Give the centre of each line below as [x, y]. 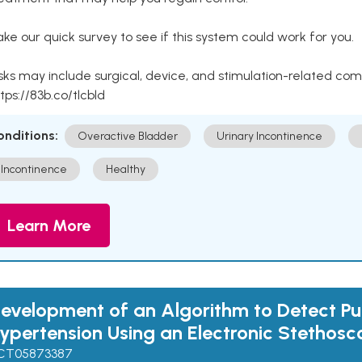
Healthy [126, 169]
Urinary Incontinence [269, 136]
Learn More [49, 225]
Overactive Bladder [128, 136]
